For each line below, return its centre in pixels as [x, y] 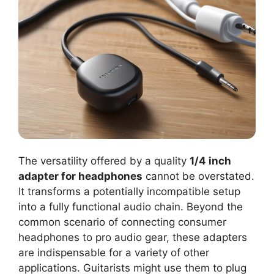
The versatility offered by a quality [104, 161]
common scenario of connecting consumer [122, 222]
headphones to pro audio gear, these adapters [133, 238]
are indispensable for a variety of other [114, 253]
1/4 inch [210, 161]
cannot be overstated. [198, 176]
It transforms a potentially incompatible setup [129, 192]
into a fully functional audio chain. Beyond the [131, 207]
